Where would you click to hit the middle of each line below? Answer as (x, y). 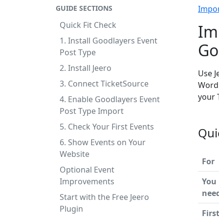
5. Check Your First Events (107, 127)
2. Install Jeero (86, 68)
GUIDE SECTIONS (84, 8)
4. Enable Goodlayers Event (110, 99)
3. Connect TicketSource (104, 84)
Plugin (71, 209)
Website (75, 154)
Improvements (87, 181)
